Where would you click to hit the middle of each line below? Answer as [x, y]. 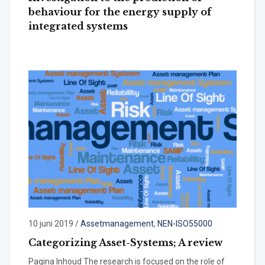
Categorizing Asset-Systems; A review [125, 243]
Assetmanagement [117, 224]
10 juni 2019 [51, 224]
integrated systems [78, 26]
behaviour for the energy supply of [119, 12]
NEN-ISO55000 [185, 224]
